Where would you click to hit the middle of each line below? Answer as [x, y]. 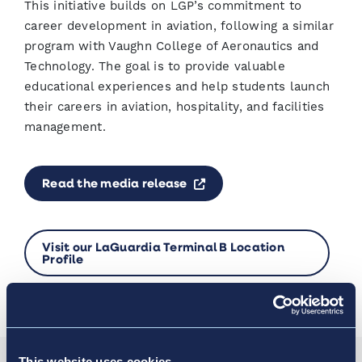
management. [65, 127]
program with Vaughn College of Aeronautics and [172, 46]
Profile [63, 259]
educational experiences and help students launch [177, 86]
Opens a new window [269, 181]
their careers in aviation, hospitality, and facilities [175, 107]
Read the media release [116, 182]
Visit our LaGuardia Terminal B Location [163, 247]
